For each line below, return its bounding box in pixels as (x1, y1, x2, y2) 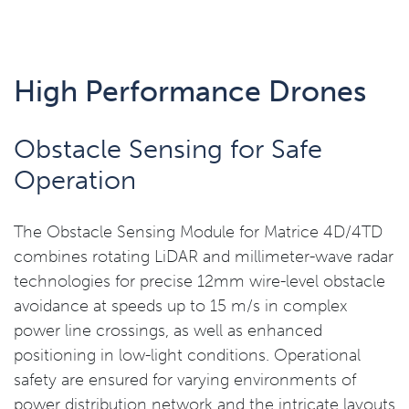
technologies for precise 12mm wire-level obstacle (14, 271, 385, 291)
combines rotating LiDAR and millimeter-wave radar (14, 246, 393, 267)
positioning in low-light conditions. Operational (14, 345, 361, 365)
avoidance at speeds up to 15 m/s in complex (14, 296, 348, 316)
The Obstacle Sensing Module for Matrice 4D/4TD (14, 222, 383, 242)
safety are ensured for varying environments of (14, 370, 356, 390)
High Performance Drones (14, 74, 366, 109)
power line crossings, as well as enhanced (14, 320, 322, 341)
